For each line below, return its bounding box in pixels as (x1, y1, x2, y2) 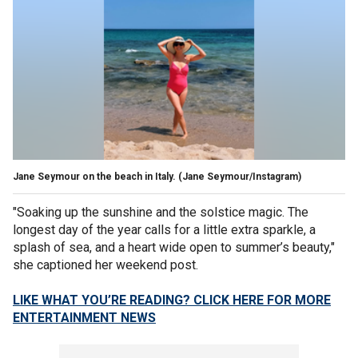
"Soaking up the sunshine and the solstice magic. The (13, 204, 308, 220)
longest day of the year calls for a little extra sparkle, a (13, 221, 316, 237)
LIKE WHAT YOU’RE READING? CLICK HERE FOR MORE (13, 292, 331, 308)
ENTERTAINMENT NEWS (13, 309, 156, 325)
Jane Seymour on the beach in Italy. (13, 170, 176, 182)
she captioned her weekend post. (13, 257, 198, 272)
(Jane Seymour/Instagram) (178, 170, 301, 182)
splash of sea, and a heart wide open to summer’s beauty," (13, 239, 335, 255)
